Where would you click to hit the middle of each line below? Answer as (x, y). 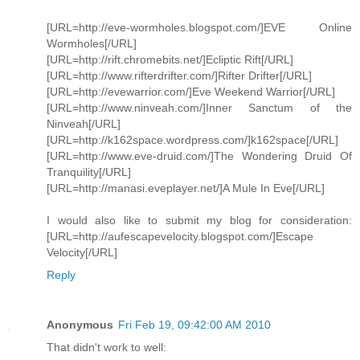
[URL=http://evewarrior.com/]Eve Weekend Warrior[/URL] (191, 92)
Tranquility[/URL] (89, 172)
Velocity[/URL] (82, 253)
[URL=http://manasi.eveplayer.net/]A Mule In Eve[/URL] (186, 188)
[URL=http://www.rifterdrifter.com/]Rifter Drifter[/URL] (179, 76)
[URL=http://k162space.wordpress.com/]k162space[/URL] (192, 140)
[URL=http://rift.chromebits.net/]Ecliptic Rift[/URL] (170, 60)
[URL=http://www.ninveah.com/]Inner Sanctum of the (199, 108)
